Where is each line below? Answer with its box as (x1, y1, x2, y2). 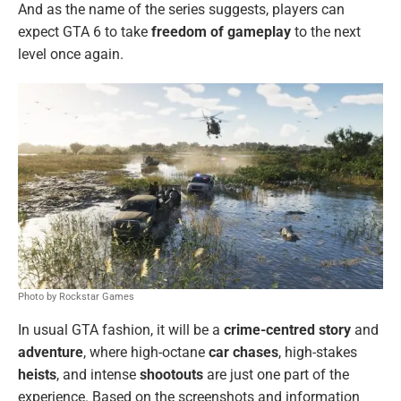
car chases (209, 343, 278, 361)
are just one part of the (203, 365, 349, 383)
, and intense (56, 365, 140, 383)
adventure (18, 343, 83, 361)
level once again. (18, 46, 127, 64)
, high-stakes (278, 343, 357, 361)
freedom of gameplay (151, 23, 291, 41)
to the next (291, 23, 361, 41)
